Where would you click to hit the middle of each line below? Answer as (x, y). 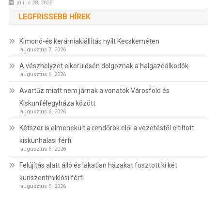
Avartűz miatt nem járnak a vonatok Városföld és (94, 91)
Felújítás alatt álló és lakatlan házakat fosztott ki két (98, 165)
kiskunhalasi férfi (45, 141)
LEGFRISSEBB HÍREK (54, 17)
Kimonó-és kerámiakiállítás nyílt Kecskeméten (89, 41)
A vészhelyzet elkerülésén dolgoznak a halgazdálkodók (104, 66)
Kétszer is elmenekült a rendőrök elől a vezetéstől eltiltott (107, 128)
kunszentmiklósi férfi (51, 178)
